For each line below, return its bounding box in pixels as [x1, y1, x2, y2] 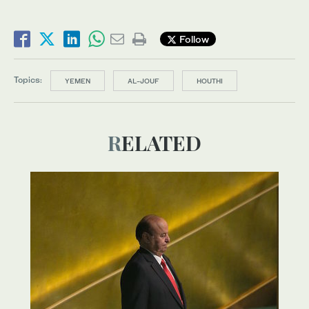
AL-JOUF [128, 76, 159, 85]
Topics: [14, 74, 42, 86]
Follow [177, 33, 209, 45]
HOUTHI [197, 76, 223, 85]
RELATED [121, 128, 201, 157]
